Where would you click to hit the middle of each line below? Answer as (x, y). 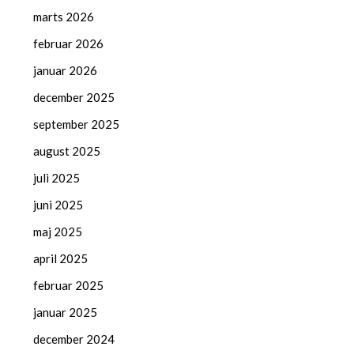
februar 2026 (69, 43)
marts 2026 (64, 16)
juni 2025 (58, 204)
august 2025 (67, 151)
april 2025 (61, 258)
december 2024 (74, 339)
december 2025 (74, 97)
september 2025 (77, 124)
